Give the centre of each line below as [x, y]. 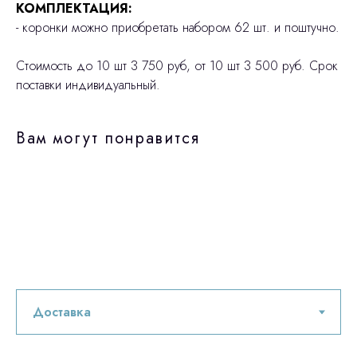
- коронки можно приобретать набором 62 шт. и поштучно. [178, 28]
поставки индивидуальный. [88, 85]
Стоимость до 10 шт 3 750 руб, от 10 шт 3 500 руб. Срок [177, 66]
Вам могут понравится [108, 139]
